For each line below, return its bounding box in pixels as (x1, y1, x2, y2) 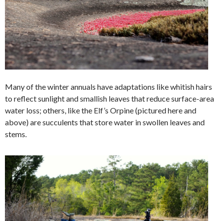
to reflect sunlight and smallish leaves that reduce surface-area (5, 93, 214, 103)
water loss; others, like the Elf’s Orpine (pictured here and (5, 105, 196, 115)
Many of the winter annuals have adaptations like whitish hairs (5, 81, 212, 91)
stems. (5, 129, 27, 139)
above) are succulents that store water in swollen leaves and (5, 117, 205, 127)
